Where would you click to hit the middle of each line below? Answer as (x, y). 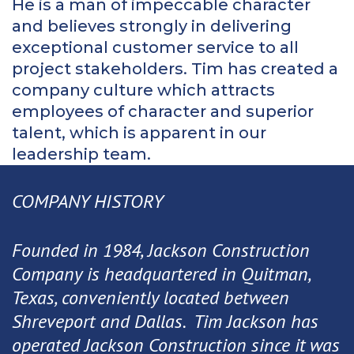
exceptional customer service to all (155, 48)
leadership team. (81, 154)
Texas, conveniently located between (151, 298)
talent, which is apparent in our (139, 133)
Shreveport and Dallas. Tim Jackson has (165, 322)
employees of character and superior (163, 112)
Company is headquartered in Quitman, (161, 274)
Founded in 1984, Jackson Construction (161, 250)
